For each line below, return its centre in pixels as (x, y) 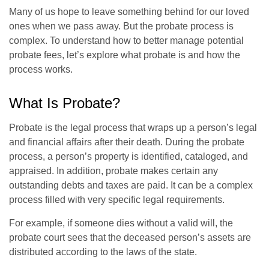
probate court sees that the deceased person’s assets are (130, 237)
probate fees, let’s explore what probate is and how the (125, 55)
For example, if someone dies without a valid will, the (121, 223)
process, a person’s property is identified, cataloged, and (128, 156)
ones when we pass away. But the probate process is (121, 26)
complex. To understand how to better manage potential (126, 41)
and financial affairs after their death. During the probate (127, 142)
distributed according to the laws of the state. (103, 252)
